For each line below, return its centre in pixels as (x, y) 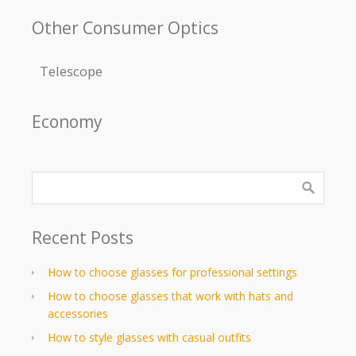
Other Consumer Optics (125, 27)
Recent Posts (83, 237)
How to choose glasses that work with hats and (170, 296)
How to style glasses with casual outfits (149, 337)
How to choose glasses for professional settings (172, 272)
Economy (67, 121)
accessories (78, 313)
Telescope (71, 71)
